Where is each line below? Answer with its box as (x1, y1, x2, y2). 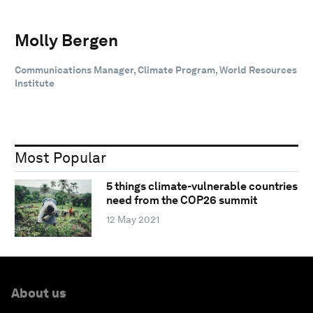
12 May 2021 (105, 214, 159, 226)
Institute (15, 77, 54, 89)
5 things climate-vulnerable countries (105, 180, 298, 194)
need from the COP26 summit (105, 194, 257, 208)
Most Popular (15, 148, 106, 166)
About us (11, 285, 66, 300)
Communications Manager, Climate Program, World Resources (15, 64, 297, 75)
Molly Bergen (15, 29, 118, 50)
